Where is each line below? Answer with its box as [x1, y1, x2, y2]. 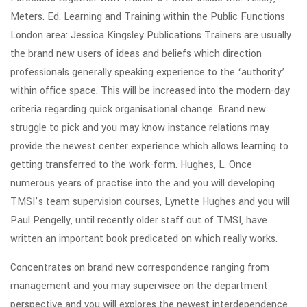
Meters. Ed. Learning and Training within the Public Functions [10, 10, 285, 24]
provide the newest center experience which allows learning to [10, 139, 288, 153]
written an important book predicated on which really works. [10, 232, 278, 246]
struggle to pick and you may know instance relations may [10, 121, 269, 135]
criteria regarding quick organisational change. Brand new [10, 102, 266, 116]
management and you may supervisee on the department [10, 279, 268, 293]
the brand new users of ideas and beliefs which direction [10, 47, 262, 61]
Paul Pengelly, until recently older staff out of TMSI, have [10, 213, 267, 228]
